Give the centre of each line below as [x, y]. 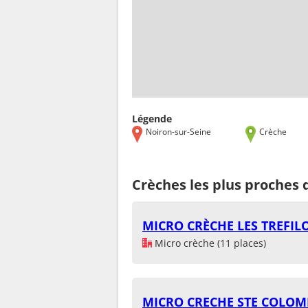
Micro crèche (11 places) [209, 243]
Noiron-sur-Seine [178, 131]
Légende [152, 118]
